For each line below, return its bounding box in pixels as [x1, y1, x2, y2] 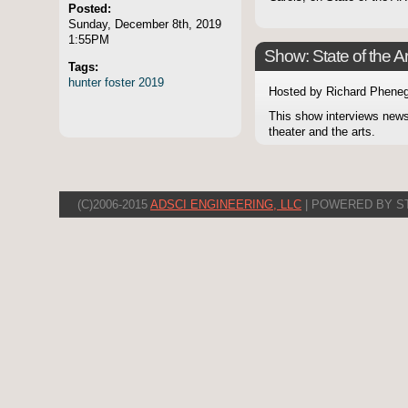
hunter [68, 75, 101, 89]
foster [105, 75, 135, 89]
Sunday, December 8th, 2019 [68, 16, 221, 31]
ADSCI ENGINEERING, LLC [150, 198, 301, 212]
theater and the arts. [269, 126, 375, 139]
